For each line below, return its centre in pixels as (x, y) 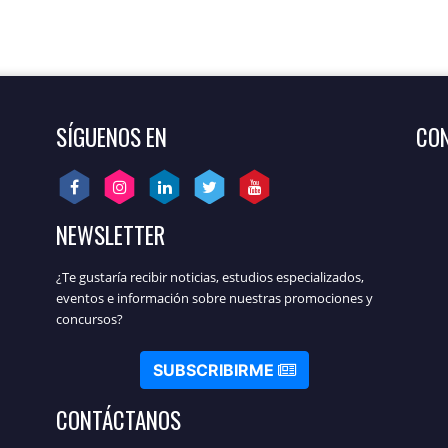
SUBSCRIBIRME (215, 370)
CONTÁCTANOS (118, 420)
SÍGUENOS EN (111, 137)
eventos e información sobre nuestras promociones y (214, 298)
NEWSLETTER (110, 235)
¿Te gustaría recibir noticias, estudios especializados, (210, 277)
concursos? (89, 319)
